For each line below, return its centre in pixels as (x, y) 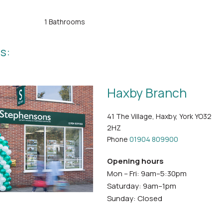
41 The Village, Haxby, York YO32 (159, 116)
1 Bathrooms (64, 22)
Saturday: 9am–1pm (142, 186)
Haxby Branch (147, 93)
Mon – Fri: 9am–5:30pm (147, 173)
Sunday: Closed (135, 198)
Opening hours (135, 161)
